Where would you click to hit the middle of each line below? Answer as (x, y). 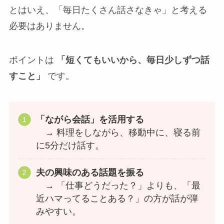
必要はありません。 (49, 26)
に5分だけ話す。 (70, 145)
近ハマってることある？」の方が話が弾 (117, 198)
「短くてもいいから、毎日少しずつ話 (133, 60)
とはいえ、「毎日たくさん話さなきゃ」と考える (108, 10)
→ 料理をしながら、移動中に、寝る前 (118, 132)
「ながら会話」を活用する (90, 119)
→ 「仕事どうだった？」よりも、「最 (118, 185)
